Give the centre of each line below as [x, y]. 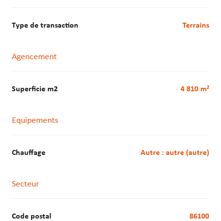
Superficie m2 [37, 90]
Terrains [198, 26]
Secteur [25, 184]
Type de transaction [47, 26]
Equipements [35, 121]
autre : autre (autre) [177, 153]
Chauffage [31, 153]
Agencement [34, 57]
